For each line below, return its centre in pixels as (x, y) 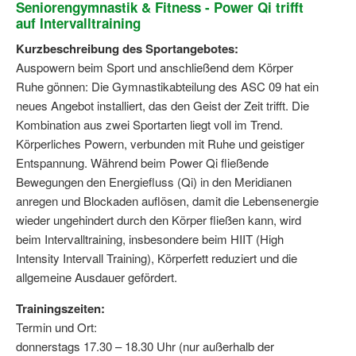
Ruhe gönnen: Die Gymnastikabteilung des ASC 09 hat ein (167, 86)
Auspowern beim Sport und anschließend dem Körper (155, 67)
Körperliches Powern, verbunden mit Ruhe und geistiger (160, 143)
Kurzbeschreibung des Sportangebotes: (127, 48)
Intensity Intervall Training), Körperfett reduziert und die (157, 257)
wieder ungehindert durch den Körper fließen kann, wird (159, 219)
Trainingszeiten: (60, 308)
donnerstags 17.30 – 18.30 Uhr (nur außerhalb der (145, 346)
